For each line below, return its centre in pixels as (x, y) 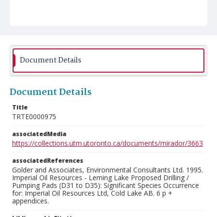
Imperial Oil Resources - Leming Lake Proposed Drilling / (101, 178)
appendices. (31, 201)
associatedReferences (48, 161)
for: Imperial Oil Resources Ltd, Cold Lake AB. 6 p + (92, 193)
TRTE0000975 (34, 116)
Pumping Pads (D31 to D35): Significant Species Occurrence (106, 185)
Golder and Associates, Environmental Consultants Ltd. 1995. (108, 170)
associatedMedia (39, 134)
